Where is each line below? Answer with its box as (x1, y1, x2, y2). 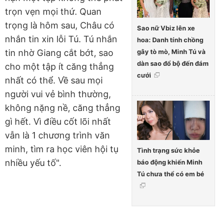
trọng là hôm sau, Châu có (5, 20, 114, 30)
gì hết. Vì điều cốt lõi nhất (5, 116, 111, 127)
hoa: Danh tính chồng (137, 35, 203, 44)
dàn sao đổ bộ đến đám (137, 59, 209, 67)
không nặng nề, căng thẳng (5, 102, 120, 113)
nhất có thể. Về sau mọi (5, 75, 103, 85)
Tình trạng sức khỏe (137, 146, 200, 155)
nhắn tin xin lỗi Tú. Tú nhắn (5, 33, 117, 44)
